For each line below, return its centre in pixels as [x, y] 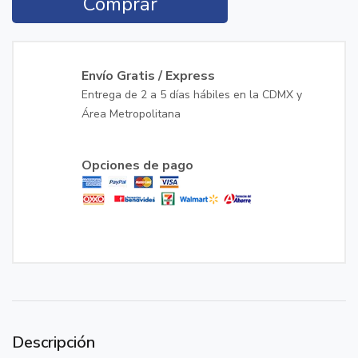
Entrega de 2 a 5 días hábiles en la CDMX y [192, 95]
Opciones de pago [137, 165]
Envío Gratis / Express [148, 76]
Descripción [54, 342]
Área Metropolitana [131, 114]
